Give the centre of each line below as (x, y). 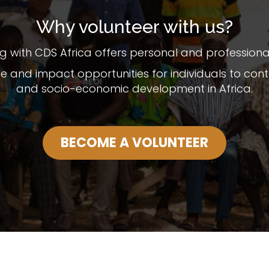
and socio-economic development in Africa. (134, 89)
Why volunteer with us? (134, 27)
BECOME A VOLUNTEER (134, 143)
